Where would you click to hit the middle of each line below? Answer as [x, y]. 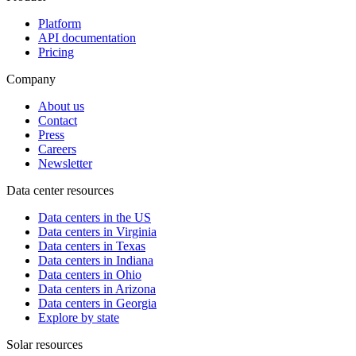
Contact [58, 120]
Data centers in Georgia [97, 303]
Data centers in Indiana [96, 260]
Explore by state [79, 317]
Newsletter [65, 163]
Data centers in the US [95, 217]
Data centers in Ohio [90, 274]
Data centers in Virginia [97, 231]
